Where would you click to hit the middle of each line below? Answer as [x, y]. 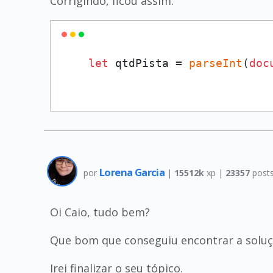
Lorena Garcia [133, 172]
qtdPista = [149, 63]
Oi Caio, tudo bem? [100, 212]
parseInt [216, 63]
